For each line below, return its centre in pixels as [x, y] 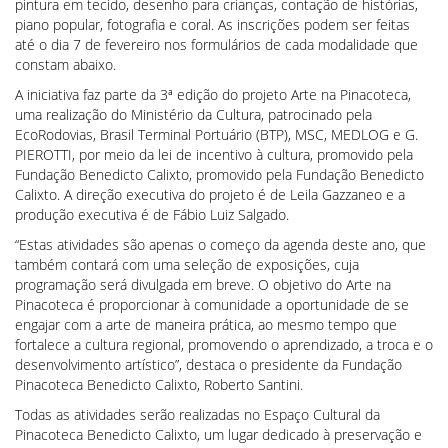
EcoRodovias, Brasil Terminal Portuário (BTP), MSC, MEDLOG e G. [216, 134]
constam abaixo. [65, 64]
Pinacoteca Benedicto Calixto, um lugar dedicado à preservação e [218, 434]
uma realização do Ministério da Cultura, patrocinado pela [193, 114]
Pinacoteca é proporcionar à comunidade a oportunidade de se [212, 304]
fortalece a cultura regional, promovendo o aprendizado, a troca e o [224, 344]
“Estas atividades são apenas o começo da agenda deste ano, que [220, 244]
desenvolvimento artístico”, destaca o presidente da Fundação [208, 364]
